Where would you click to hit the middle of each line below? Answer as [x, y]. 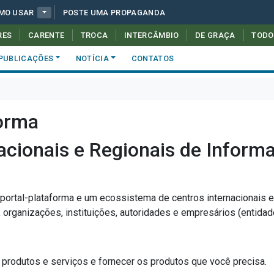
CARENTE [46, 35]
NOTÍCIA [92, 58]
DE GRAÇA [215, 35]
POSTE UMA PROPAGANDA [114, 13]
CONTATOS [153, 58]
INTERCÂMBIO [152, 35]
